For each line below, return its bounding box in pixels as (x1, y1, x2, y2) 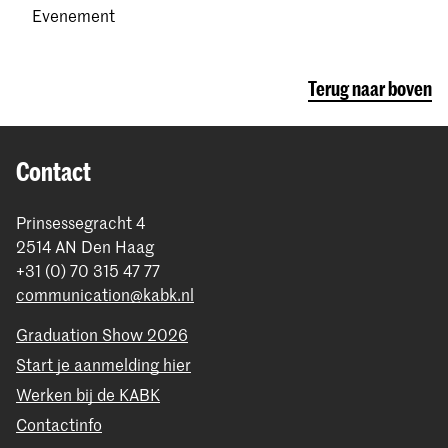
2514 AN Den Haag (16, 234, 154, 257)
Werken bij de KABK (16, 382, 160, 405)
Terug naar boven (308, 76, 432, 100)
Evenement (32, 3, 115, 26)
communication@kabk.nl (16, 282, 194, 305)
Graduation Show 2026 (16, 322, 188, 345)
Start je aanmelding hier (16, 352, 191, 375)
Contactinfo (16, 412, 102, 435)
